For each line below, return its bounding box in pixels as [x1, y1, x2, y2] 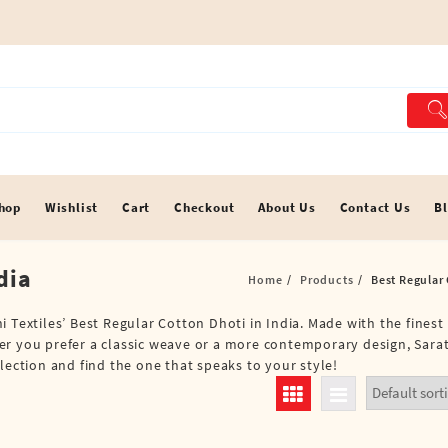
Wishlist [44, 199, 99, 216]
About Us [258, 199, 316, 216]
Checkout [174, 199, 235, 216]
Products [300, 271, 354, 287]
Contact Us [339, 199, 411, 216]
